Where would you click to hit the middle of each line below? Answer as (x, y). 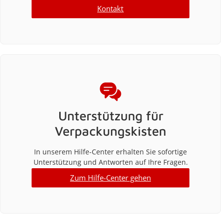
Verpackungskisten (110, 131)
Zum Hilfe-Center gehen (110, 178)
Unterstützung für (110, 115)
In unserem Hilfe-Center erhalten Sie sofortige (110, 152)
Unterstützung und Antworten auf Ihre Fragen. (110, 162)
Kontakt (110, 8)
